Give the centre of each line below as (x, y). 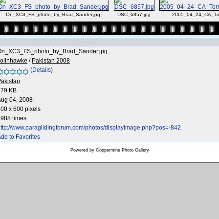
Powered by (83, 150)
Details (42, 70)
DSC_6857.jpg (134, 14)
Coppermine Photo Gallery (122, 150)
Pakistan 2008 (51, 61)
